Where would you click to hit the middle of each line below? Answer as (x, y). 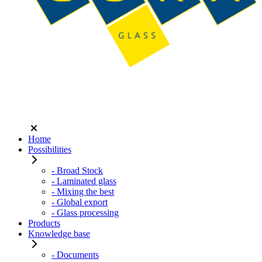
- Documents (75, 254)
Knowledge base (59, 233)
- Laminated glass (84, 181)
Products (44, 223)
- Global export (80, 202)
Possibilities (50, 149)
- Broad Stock (77, 170)
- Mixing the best (83, 191)
